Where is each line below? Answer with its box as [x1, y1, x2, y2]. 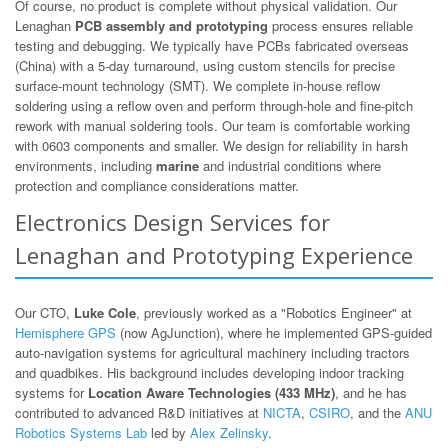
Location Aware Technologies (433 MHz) [88, 382, 335, 402]
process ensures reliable [268, 15, 413, 35]
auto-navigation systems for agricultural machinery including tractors [15, 342, 410, 362]
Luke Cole [74, 302, 136, 322]
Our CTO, [15, 302, 74, 322]
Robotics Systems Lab [15, 422, 147, 442]
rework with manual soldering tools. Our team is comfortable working [15, 115, 410, 135]
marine [156, 155, 199, 175]
